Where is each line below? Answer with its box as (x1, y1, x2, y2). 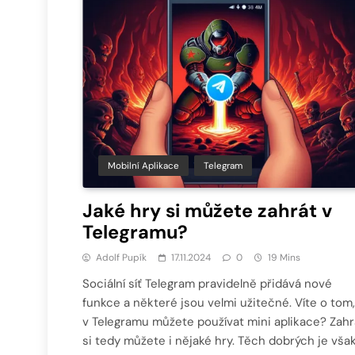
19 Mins (268, 250, 300, 264)
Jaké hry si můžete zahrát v (82, 198, 332, 223)
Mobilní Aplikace (108, 158, 179, 172)
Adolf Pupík (96, 250, 147, 264)
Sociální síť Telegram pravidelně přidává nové (82, 275, 332, 292)
